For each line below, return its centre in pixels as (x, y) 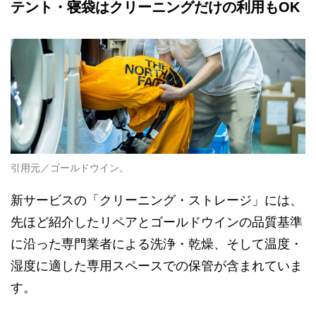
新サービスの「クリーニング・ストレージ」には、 (157, 201)
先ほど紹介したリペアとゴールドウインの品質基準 (157, 223)
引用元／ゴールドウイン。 (70, 168)
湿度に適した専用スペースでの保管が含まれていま (157, 266)
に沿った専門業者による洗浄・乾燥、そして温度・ (157, 244)
